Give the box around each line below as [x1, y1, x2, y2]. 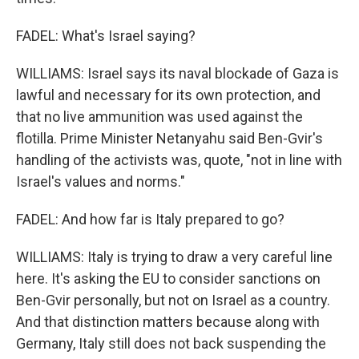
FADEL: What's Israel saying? [16, 27, 196, 44]
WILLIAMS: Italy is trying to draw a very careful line [16, 248, 333, 265]
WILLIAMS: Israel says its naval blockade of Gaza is [16, 65, 339, 82]
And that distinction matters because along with [16, 313, 320, 330]
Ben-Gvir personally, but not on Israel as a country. [16, 292, 330, 309]
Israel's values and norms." [16, 173, 185, 190]
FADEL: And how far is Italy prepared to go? [16, 211, 284, 228]
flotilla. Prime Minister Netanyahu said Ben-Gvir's [16, 130, 323, 147]
